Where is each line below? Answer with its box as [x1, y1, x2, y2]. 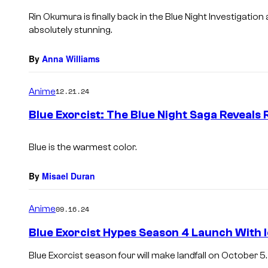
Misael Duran [42, 170, 95, 182]
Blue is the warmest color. [29, 142, 136, 153]
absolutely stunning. [29, 24, 112, 35]
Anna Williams [42, 52, 100, 65]
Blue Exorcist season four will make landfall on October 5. [29, 249, 267, 261]
